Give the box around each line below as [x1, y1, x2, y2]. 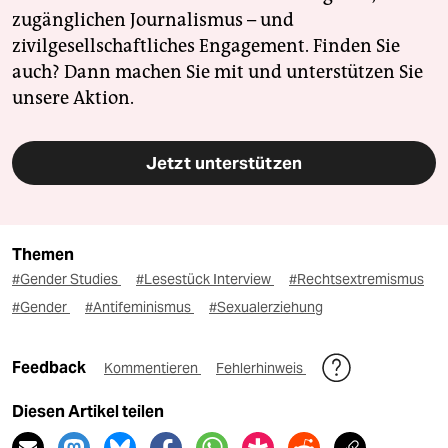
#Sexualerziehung [209, 297, 323, 316]
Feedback [12, 357, 89, 377]
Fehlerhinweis [216, 358, 306, 377]
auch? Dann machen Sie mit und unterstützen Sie [12, 60, 423, 83]
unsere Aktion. [12, 86, 134, 109]
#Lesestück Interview [136, 269, 274, 288]
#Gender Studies [12, 269, 121, 288]
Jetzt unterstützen [146, 151, 302, 174]
